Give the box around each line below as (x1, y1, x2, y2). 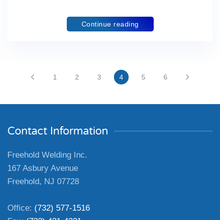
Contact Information (7, 125, 108, 137)
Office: (7, 203, 34, 213)
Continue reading (81, 20, 139, 28)
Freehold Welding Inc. (7, 150, 87, 160)
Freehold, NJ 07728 (7, 177, 79, 186)
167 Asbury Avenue (7, 164, 78, 173)
